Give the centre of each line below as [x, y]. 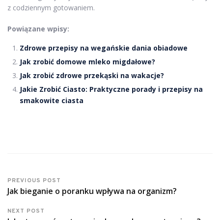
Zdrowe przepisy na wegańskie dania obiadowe [104, 48]
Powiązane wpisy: [38, 28]
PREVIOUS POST [34, 180]
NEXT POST [26, 211]
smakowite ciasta [52, 100]
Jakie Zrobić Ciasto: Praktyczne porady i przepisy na [111, 89]
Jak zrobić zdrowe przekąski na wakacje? [92, 75]
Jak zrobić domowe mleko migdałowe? [87, 61]
